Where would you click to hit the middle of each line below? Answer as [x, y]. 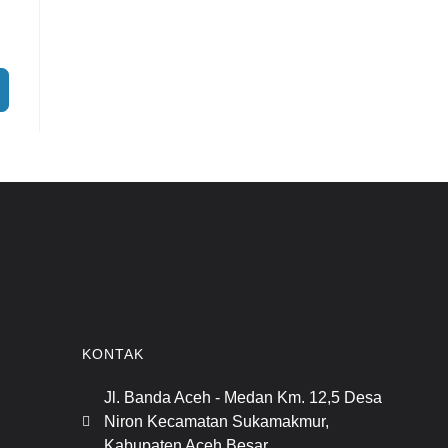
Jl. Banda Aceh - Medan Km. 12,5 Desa [243, 397]
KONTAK [112, 354]
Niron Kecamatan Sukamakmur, [217, 421]
